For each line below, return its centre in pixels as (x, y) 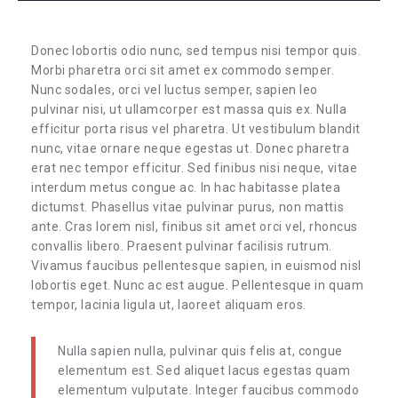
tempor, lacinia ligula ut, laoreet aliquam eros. (169, 305)
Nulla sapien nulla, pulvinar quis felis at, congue (200, 351)
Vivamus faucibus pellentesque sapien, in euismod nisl (196, 266)
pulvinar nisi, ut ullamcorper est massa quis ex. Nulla (189, 109)
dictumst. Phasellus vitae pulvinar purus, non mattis (188, 207)
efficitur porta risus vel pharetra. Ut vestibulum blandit (196, 129)
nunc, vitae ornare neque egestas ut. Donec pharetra (191, 148)
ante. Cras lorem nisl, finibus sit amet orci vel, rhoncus (195, 227)
